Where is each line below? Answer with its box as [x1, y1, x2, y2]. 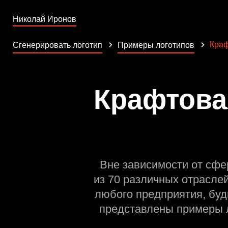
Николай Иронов [13, 15, 76, 23]
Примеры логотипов [118, 41, 194, 49]
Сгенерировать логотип [13, 41, 102, 49]
